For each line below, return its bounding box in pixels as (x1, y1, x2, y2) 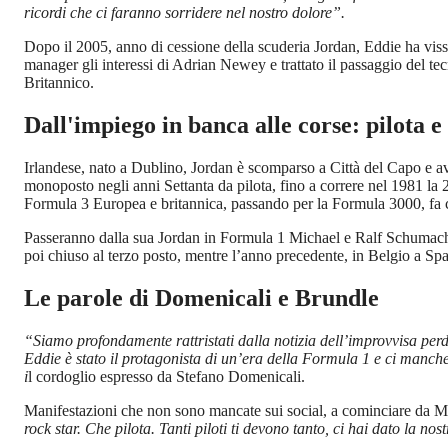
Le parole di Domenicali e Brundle (24, 284, 379, 311)
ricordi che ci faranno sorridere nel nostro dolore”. (24, 3, 345, 21)
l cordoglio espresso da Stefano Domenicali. (28, 367, 305, 385)
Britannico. (24, 73, 94, 91)
